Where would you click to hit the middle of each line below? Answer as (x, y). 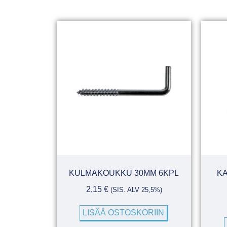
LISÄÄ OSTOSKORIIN (123, 213)
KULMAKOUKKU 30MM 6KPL (124, 173)
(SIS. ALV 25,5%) (136, 190)
